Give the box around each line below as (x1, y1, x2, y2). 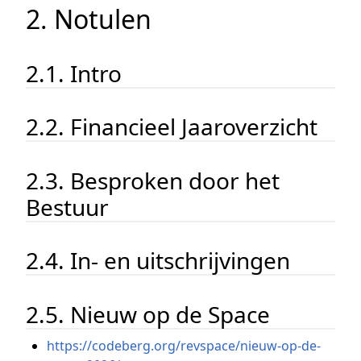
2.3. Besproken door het (26, 164, 280, 196)
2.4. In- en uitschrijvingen (26, 245, 290, 276)
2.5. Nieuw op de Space (26, 298, 270, 330)
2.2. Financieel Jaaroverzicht (26, 111, 317, 143)
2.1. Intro (26, 57, 122, 89)
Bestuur (26, 191, 109, 222)
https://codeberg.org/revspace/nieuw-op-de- (46, 337, 321, 355)
